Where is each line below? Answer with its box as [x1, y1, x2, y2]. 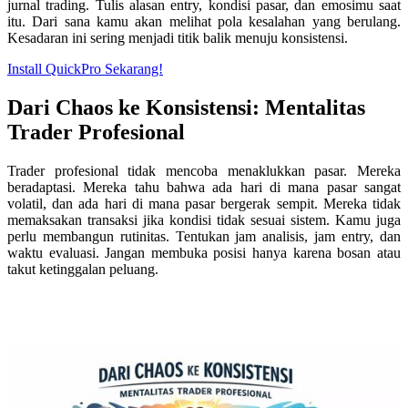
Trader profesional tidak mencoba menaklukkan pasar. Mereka [7, 162, 401, 178]
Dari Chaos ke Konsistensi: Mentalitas [7, 95, 365, 119]
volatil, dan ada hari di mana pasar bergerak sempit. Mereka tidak [7, 195, 401, 211]
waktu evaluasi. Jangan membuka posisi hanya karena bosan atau [7, 244, 401, 260]
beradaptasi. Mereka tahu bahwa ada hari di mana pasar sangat [7, 178, 401, 195]
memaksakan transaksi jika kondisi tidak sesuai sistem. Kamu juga [7, 211, 401, 228]
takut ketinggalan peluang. [7, 260, 158, 277]
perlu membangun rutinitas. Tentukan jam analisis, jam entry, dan [7, 228, 401, 244]
